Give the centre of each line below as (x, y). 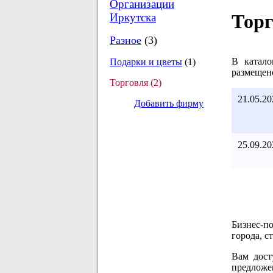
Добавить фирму (169, 103)
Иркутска (133, 17)
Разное (126, 40)
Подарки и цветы (146, 62)
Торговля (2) (136, 83)
